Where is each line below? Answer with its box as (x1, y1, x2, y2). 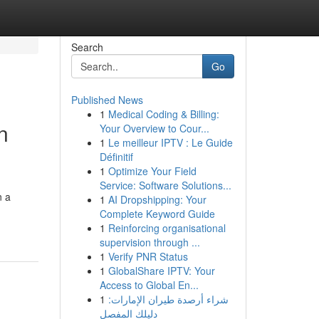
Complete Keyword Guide (99, 206, 215, 221)
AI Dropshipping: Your (108, 192, 206, 206)
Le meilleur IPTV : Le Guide (108, 135, 233, 150)
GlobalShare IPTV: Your (108, 263, 215, 278)
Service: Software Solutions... (99, 178, 231, 192)
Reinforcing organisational (108, 221, 226, 235)
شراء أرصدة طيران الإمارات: (108, 292, 229, 306)
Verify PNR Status (108, 249, 188, 263)
